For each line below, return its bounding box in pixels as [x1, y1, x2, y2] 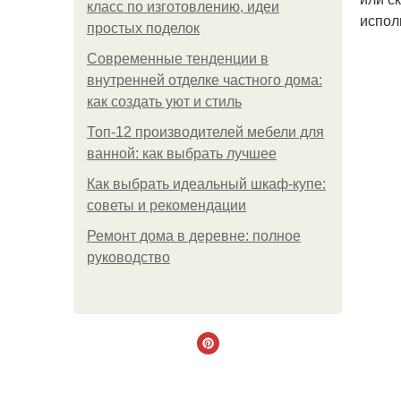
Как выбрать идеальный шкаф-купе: [87, 176, 326, 192]
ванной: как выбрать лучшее [87, 146, 277, 161]
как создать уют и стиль [87, 94, 242, 109]
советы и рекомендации [87, 198, 246, 213]
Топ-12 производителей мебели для [87, 124, 324, 140]
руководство [87, 250, 170, 265]
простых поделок [87, 21, 200, 36]
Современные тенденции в [87, 51, 269, 66]
